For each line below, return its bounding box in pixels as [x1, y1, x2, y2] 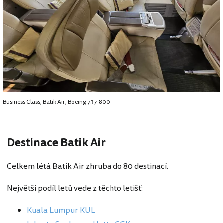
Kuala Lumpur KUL [27, 204, 95, 216]
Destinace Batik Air [7, 134, 106, 151]
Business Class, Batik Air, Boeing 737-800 [3, 97, 110, 106]
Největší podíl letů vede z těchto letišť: [7, 182, 143, 194]
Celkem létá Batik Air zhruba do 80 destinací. [7, 160, 168, 172]
